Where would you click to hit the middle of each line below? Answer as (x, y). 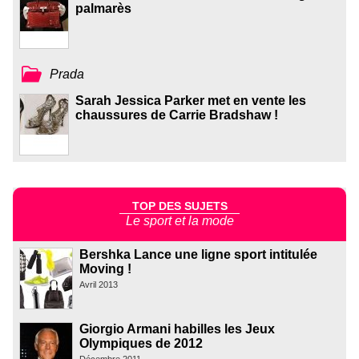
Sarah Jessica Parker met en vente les (191, 101)
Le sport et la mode (179, 220)
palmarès (103, 9)
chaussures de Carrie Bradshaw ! (177, 115)
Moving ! (105, 268)
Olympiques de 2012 (141, 343)
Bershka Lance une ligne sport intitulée (198, 254)
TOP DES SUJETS (179, 206)
